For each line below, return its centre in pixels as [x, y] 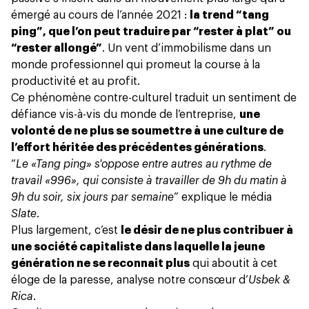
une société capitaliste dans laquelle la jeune [138, 247]
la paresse [84, 280]
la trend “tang [229, 16]
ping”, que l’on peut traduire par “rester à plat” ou [151, 32]
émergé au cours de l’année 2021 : [100, 16]
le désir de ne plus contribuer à [207, 231]
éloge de [35, 280]
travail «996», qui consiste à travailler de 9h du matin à [149, 181]
